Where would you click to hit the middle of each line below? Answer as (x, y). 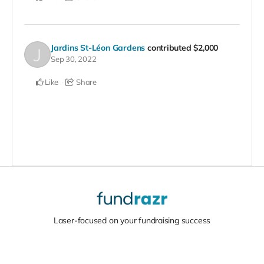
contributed (170, 47)
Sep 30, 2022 (74, 59)
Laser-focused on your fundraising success (132, 220)
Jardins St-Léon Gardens (98, 47)
